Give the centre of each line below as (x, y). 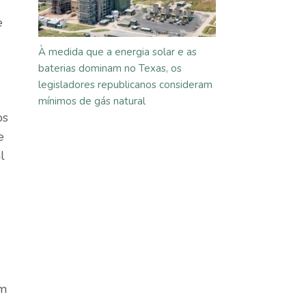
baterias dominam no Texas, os (110, 68)
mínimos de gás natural (92, 101)
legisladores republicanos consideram (125, 85)
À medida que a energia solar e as (117, 52)
